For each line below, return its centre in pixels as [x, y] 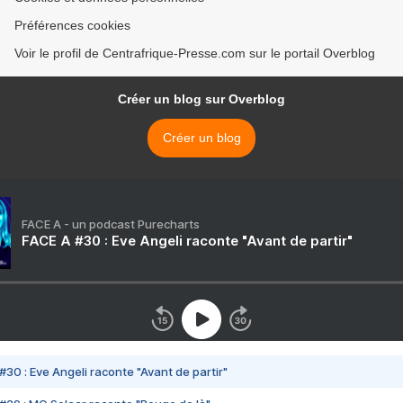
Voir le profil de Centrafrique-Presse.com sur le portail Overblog [195, 54]
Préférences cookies [72, 26]
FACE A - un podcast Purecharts [111, 224]
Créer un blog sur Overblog [201, 99]
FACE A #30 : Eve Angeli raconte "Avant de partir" [187, 241]
